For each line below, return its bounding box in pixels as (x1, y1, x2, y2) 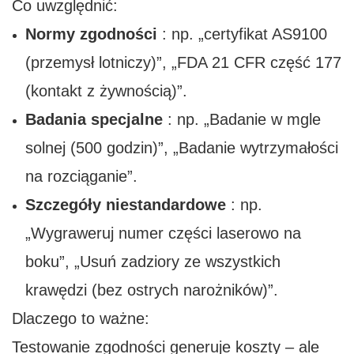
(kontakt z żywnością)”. (24, 82, 187, 100)
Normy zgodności (24, 25, 157, 43)
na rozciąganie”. (24, 168, 137, 186)
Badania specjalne (24, 111, 163, 129)
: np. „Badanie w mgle (162, 111, 321, 129)
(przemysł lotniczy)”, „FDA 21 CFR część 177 (24, 54, 341, 72)
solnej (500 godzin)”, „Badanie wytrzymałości (24, 139, 338, 157)
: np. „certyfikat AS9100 (156, 25, 327, 43)
